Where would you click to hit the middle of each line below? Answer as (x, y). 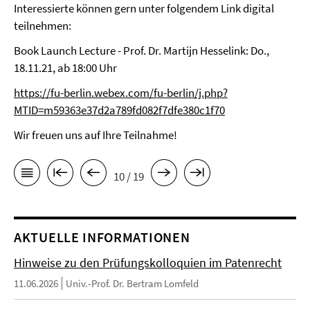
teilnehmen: (44, 26)
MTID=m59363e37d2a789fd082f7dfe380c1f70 (119, 110)
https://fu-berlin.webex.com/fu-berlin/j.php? (121, 93)
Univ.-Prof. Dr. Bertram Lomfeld (132, 284)
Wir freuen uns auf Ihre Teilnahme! (97, 135)
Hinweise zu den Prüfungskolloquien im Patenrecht (148, 263)
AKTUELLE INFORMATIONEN (102, 237)
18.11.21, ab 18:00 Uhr (66, 68)
